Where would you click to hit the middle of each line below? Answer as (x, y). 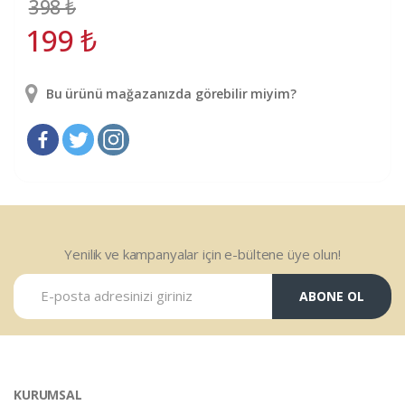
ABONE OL (331, 297)
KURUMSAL (48, 394)
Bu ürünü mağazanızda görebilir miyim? (169, 93)
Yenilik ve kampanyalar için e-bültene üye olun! (202, 254)
